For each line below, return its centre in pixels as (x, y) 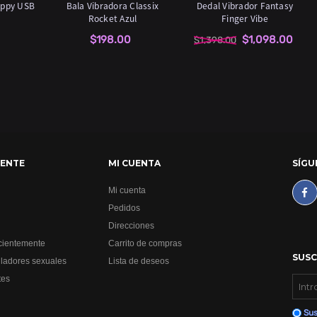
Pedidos (125, 208)
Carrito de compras (145, 243)
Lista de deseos (139, 261)
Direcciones (132, 226)
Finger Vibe (245, 18)
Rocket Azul (113, 18)
